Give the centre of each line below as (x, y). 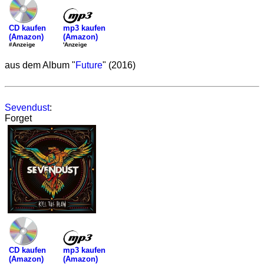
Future (89, 65)
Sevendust (27, 108)
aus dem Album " (40, 65)
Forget (18, 118)
